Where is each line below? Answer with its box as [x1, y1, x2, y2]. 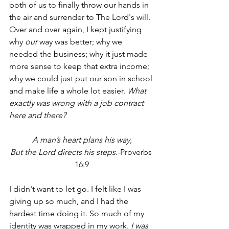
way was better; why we [37, 36, 124, 47]
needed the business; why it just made [9, 49, 150, 59]
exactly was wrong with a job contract [9, 98, 146, 108]
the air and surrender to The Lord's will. [9, 12, 152, 22]
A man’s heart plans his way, [32, 134, 132, 145]
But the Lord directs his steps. [10, 147, 118, 157]
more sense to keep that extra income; [9, 61, 151, 71]
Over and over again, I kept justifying [9, 24, 144, 34]
